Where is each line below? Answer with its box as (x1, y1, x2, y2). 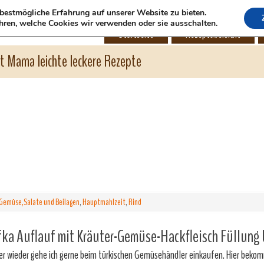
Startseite (118, 26, 154, 42)
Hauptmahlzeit (82, 196, 126, 209)
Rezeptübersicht (186, 26, 240, 42)
